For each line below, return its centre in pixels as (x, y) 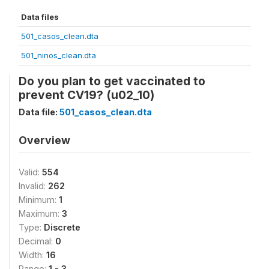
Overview (44, 140)
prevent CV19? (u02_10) (86, 95)
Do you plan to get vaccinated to (112, 81)
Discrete (62, 227)
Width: (32, 255)
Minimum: (39, 199)
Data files (40, 17)
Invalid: (33, 186)
